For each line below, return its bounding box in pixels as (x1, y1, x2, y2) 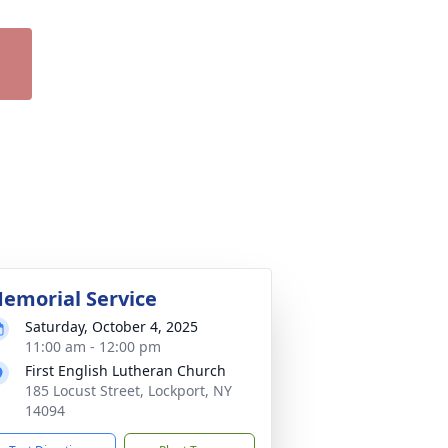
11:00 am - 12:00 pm (25, 337, 161, 356)
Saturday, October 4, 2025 (25, 317, 198, 336)
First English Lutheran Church (25, 361, 226, 380)
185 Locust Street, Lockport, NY (25, 381, 232, 400)
